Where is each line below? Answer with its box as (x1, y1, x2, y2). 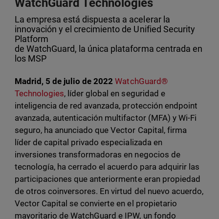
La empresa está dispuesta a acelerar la (15, 14, 170, 25)
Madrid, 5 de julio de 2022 (15, 76, 113, 87)
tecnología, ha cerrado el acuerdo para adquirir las (15, 162, 199, 172)
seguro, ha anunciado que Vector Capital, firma (15, 125, 187, 135)
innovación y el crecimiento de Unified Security (15, 24, 195, 35)
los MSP (15, 53, 47, 64)
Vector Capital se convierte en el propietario (15, 198, 177, 209)
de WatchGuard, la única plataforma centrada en (15, 44, 202, 54)
